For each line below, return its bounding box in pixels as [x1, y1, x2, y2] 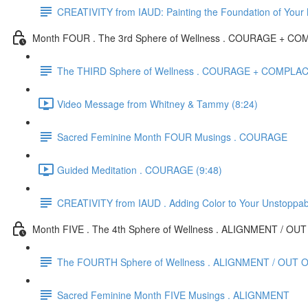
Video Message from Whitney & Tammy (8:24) [57, 96, 258, 111]
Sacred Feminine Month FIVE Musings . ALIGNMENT [57, 287, 289, 302]
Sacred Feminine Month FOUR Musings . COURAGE [57, 129, 287, 144]
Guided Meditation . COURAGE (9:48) [57, 162, 222, 177]
